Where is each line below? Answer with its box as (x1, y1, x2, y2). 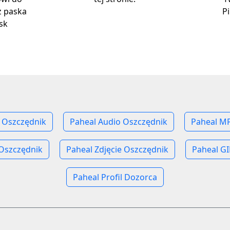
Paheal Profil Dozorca (73, 171, 157, 183)
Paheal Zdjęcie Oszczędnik (66, 144, 168, 155)
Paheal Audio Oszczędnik (70, 116, 167, 127)
